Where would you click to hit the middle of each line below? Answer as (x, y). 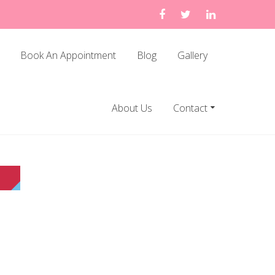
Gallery (193, 55)
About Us (132, 108)
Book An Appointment (68, 55)
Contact (191, 108)
